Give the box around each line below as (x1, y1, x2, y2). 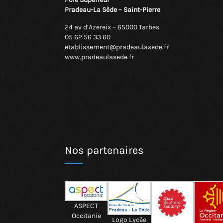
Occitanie (71, 211, 101, 220)
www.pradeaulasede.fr (65, 53, 134, 62)
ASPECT (74, 201, 99, 210)
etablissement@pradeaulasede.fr (65, 43, 169, 52)
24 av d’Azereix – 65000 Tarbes (65, 23, 159, 32)
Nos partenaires (65, 144, 144, 157)
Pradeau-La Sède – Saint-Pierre (65, 5, 160, 14)
